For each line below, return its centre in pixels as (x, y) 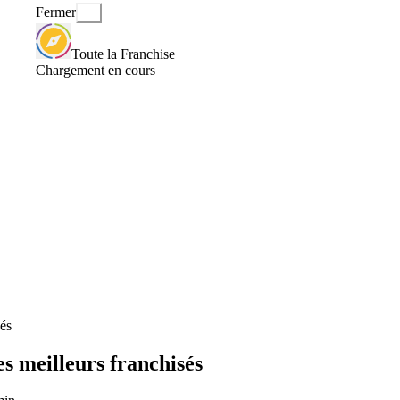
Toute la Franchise (123, 54)
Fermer (56, 12)
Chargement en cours (96, 70)
